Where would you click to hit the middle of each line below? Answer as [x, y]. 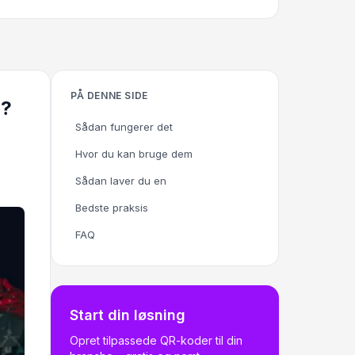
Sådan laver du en [121, 181]
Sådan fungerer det [124, 127]
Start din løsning [128, 315]
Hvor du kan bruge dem [134, 154]
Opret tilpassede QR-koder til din [156, 340]
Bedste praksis [112, 208]
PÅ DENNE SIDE [109, 95]
